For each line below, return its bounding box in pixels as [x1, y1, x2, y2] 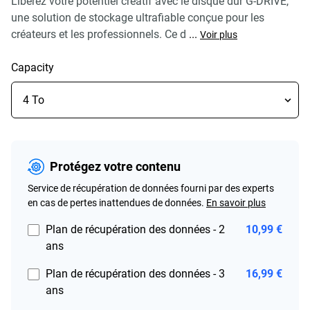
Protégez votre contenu [50, 159, 181, 174]
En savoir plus [206, 197, 266, 208]
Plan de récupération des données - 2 [46, 223, 225, 236]
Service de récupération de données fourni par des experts [28, 183, 274, 194]
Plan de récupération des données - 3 [46, 267, 225, 280]
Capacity [11, 61, 54, 74]
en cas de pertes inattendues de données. [28, 197, 204, 208]
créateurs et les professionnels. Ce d [11, 28, 186, 41]
